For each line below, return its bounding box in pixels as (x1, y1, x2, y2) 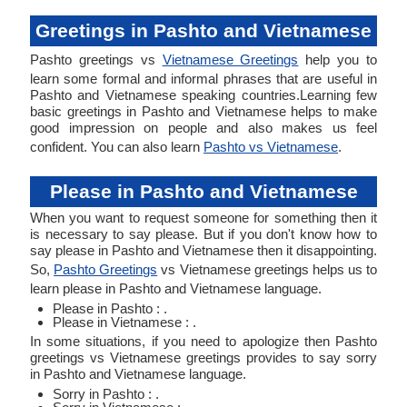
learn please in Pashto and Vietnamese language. (30, 281, 322, 296)
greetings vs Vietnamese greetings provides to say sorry (30, 350, 377, 365)
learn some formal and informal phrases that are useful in (30, 71, 377, 86)
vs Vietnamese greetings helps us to (157, 262, 377, 277)
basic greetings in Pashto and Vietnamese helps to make (30, 104, 377, 119)
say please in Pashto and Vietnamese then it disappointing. (30, 243, 377, 258)
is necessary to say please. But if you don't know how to (30, 226, 377, 242)
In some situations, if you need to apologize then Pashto (30, 333, 377, 349)
